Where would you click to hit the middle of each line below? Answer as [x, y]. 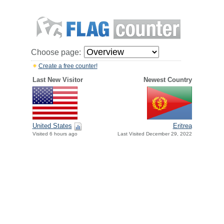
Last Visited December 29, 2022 [154, 134]
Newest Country [167, 80]
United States [52, 126]
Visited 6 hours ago [55, 134]
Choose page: [56, 52]
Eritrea [182, 126]
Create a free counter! [68, 66]
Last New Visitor [57, 80]
